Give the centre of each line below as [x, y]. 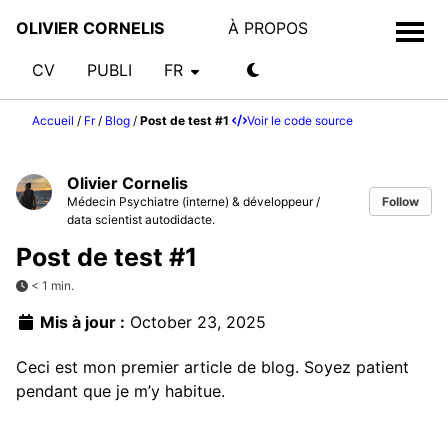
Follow [400, 201]
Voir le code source [300, 120]
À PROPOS [268, 28]
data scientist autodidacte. [141, 219]
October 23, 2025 [198, 322]
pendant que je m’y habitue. [120, 390]
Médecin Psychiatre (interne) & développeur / [193, 201]
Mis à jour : [80, 322]
